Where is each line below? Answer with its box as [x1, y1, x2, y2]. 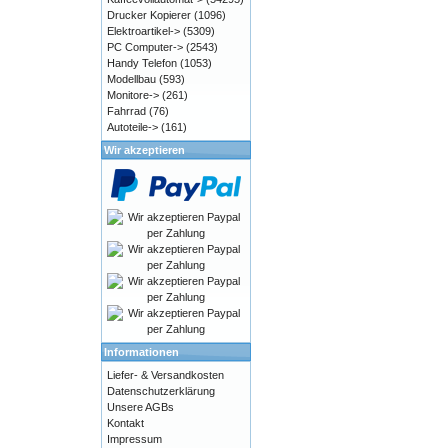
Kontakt [107, 417, 144, 429]
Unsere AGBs [107, 401, 174, 413]
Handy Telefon [107, 57, 177, 69]
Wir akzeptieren [104, 144, 185, 156]
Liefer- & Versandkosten [107, 369, 224, 381]
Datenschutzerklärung [107, 385, 215, 397]
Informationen [104, 346, 179, 358]
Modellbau [107, 73, 156, 85]
